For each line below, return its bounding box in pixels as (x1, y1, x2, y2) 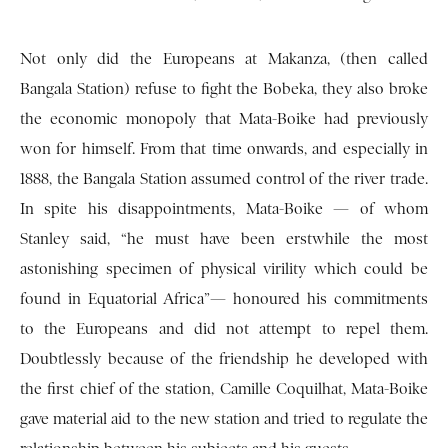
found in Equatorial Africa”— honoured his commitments (20, 290, 428, 309)
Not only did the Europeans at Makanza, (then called (20, 50, 428, 69)
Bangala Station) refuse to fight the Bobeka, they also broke (20, 80, 428, 99)
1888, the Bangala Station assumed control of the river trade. (20, 170, 428, 189)
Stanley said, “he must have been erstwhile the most (20, 230, 428, 249)
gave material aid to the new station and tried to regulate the (20, 410, 428, 429)
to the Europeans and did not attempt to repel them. (20, 320, 428, 339)
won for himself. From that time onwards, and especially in (20, 140, 428, 159)
